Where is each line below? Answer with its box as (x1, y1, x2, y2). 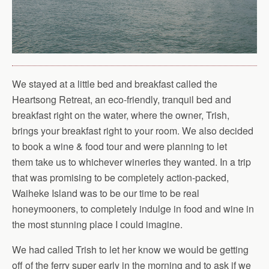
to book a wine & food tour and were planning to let (12, 139, 227, 154)
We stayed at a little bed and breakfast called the (12, 77, 217, 91)
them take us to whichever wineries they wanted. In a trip (12, 155, 251, 169)
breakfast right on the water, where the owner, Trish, (12, 108, 229, 122)
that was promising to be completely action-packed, (12, 171, 229, 185)
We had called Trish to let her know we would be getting (12, 243, 249, 257)
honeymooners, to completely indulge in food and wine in (12, 202, 254, 216)
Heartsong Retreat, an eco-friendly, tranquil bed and (12, 92, 231, 107)
